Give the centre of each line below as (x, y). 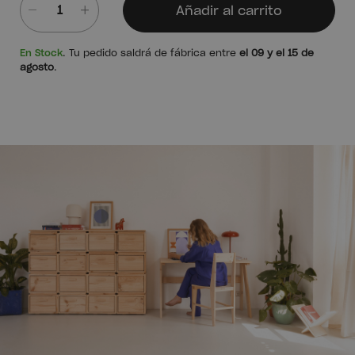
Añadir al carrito (229, 11)
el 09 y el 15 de (277, 53)
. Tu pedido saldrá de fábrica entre (151, 53)
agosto (37, 67)
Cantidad (45, 41)
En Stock (41, 53)
